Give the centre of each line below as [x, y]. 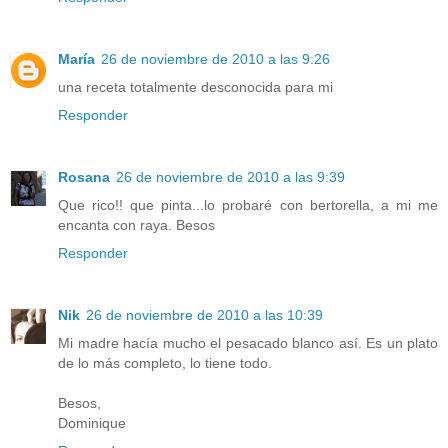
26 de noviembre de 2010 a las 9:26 [215, 59]
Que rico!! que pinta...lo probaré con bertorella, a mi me [248, 205]
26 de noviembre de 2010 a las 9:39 [230, 177]
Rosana [84, 177]
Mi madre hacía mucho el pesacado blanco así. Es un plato [248, 343]
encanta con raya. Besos [136, 225]
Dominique [92, 423]
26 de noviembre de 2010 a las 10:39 [204, 315]
